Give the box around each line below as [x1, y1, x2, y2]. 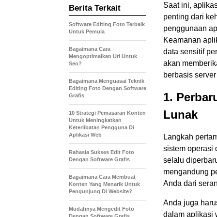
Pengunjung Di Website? [69, 188, 132, 194]
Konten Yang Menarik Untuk [69, 181, 140, 187]
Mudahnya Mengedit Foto [69, 205, 134, 212]
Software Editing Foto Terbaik [69, 21, 145, 27]
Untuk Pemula [69, 28, 105, 34]
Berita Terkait [69, 3, 121, 13]
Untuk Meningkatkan [69, 117, 122, 123]
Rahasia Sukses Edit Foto [69, 149, 134, 155]
